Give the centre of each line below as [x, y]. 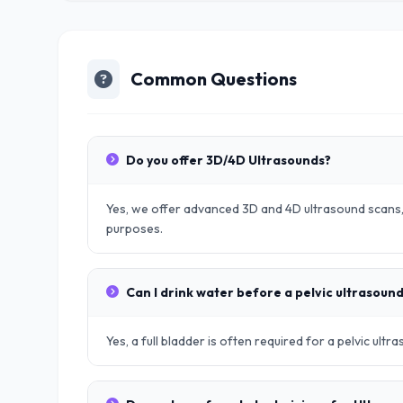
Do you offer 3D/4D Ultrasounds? [228, 160]
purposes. [134, 228]
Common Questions [214, 79]
